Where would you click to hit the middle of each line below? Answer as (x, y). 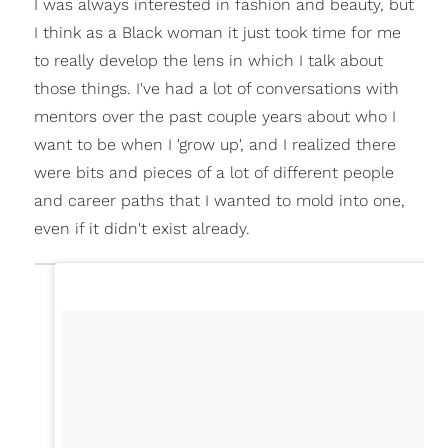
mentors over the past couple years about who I (214, 116)
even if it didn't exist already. (141, 228)
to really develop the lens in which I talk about (208, 60)
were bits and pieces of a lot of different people (213, 172)
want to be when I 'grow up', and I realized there (214, 144)
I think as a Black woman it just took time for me (217, 32)
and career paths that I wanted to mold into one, (219, 200)
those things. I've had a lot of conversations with (216, 88)
